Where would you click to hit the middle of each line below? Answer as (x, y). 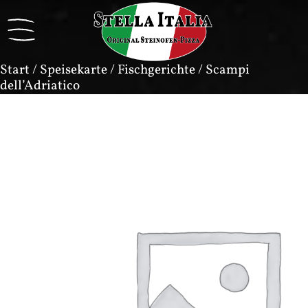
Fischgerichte (156, 70)
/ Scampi (222, 70)
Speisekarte (74, 70)
